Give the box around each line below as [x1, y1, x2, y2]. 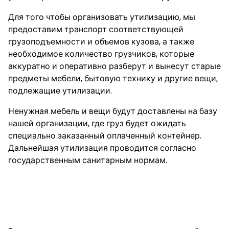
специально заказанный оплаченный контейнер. [8, 130, 201, 142]
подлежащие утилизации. [8, 85, 112, 97]
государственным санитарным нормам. [8, 154, 167, 166]
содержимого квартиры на [8, 188, 181, 204]
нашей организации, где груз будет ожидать [8, 118, 186, 129]
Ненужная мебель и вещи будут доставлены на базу [8, 105, 217, 117]
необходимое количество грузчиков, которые [8, 48, 194, 60]
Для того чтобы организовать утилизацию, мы [8, 11, 195, 23]
